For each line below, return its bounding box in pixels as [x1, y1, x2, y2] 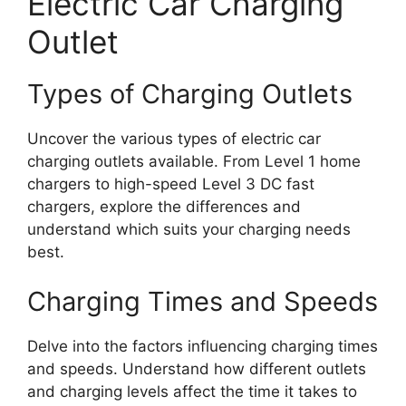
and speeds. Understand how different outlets [27, 360, 366, 379]
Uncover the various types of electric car [27, 129, 321, 148]
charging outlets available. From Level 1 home [27, 151, 361, 170]
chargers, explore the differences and [27, 197, 301, 216]
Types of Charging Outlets [27, 77, 353, 110]
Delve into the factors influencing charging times [27, 337, 378, 356]
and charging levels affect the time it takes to [27, 382, 357, 401]
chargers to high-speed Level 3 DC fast [27, 174, 314, 193]
